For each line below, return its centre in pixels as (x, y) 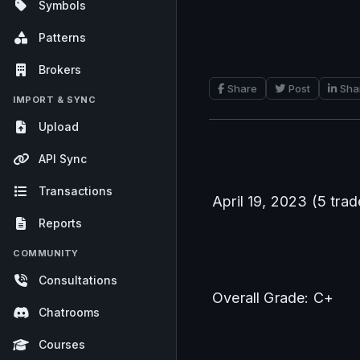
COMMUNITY (46, 253)
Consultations (78, 280)
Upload (59, 127)
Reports (60, 223)
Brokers (60, 70)
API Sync (63, 159)
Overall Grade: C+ (273, 298)
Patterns (62, 37)
